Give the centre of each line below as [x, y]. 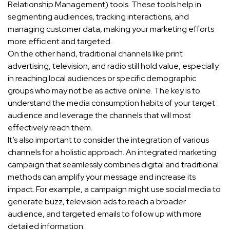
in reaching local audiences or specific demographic [102, 79]
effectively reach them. [50, 128]
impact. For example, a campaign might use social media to [114, 189]
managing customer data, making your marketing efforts [111, 29]
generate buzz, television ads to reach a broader [97, 202]
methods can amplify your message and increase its [102, 177]
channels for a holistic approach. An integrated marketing [112, 152]
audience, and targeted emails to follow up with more [105, 214]
